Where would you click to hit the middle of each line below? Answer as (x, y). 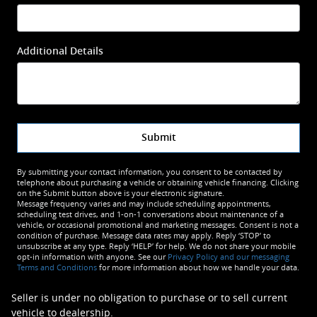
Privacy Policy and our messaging (229, 257)
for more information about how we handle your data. (198, 267)
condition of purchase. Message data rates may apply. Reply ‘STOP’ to (144, 235)
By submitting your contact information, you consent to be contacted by (150, 172)
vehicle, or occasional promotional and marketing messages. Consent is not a (158, 225)
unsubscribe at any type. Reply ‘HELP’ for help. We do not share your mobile (156, 246)
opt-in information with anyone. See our (92, 257)
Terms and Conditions (57, 267)
